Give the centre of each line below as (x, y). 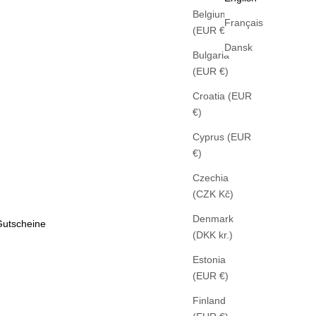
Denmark (213, 219)
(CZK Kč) (226, 194)
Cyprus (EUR (222, 137)
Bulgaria (211, 55)
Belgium (211, 14)
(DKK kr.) (226, 235)
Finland (209, 301)
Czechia (211, 178)
